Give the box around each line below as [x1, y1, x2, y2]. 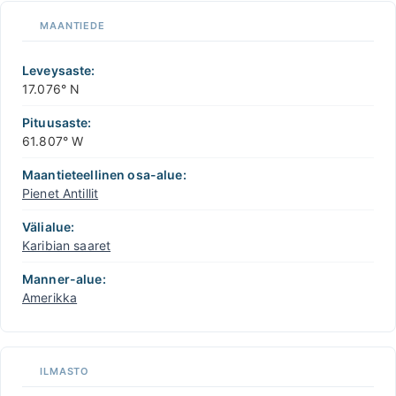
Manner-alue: [22, 270, 106, 286]
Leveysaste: [22, 62, 95, 78]
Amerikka [22, 289, 78, 305]
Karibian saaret [22, 237, 111, 253]
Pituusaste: [22, 114, 92, 130]
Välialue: [22, 218, 75, 234]
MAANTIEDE [40, 19, 105, 32]
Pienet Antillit [22, 185, 99, 201]
